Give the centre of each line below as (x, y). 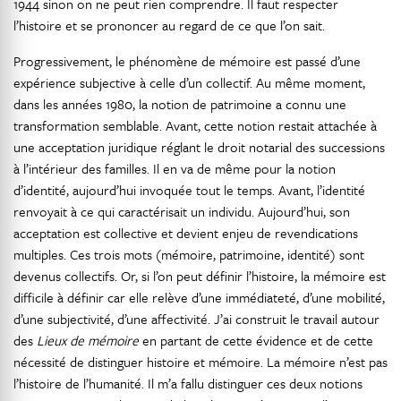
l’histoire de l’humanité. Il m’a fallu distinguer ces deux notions (188, 383)
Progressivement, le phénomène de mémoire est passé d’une (187, 61)
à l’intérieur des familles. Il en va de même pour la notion (175, 168)
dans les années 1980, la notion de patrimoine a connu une (180, 104)
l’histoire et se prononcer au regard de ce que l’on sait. (169, 25)
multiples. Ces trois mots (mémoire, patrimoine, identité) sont (189, 254)
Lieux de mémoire (88, 340)
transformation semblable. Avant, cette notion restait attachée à (195, 125)
